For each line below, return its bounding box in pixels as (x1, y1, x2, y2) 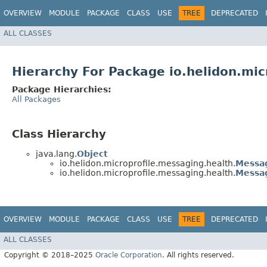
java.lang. (36, 148, 77, 159)
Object (77, 148, 108, 159)
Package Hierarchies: (12, 85, 111, 95)
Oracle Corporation (95, 250, 162, 259)
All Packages (12, 95, 61, 104)
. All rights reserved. (162, 250, 234, 259)
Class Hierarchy (12, 128, 106, 141)
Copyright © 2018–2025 (4, 250, 95, 259)
